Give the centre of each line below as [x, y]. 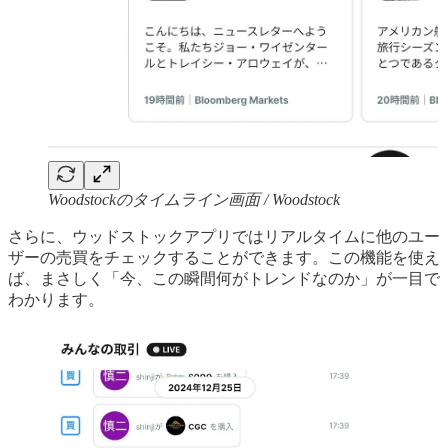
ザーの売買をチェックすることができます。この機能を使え [224, 257]
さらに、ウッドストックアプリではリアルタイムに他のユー [224, 236]
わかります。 [56, 299]
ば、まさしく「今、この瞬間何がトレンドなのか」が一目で [224, 278]
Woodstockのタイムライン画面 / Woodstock [194, 199]
